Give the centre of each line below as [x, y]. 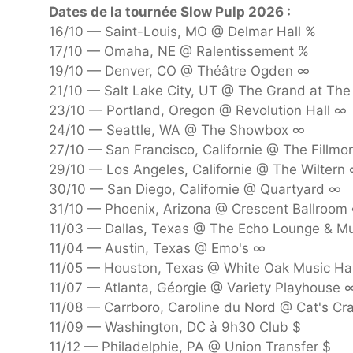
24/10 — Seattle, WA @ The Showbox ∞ [177, 130]
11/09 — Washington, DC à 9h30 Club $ [175, 327]
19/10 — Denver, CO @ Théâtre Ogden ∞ [179, 71]
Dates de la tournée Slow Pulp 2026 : [170, 12]
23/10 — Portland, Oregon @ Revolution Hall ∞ [198, 111]
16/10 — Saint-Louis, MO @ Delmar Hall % [182, 32]
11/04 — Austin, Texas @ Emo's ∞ [157, 249]
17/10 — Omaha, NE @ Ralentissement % [179, 52]
